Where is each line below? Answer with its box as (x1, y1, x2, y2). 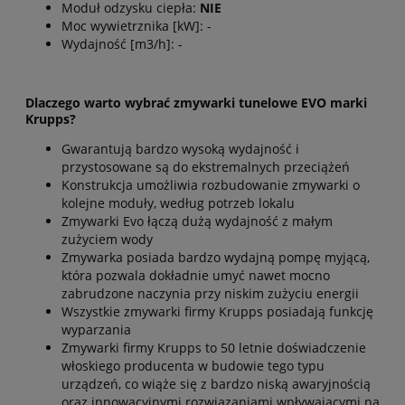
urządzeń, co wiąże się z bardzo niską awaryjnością (61, 375, 371, 393)
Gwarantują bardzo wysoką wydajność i (61, 140, 299, 158)
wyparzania (61, 321, 131, 339)
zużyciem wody (61, 231, 153, 249)
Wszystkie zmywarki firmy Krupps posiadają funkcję (61, 303, 373, 321)
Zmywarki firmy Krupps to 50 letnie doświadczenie (61, 339, 366, 357)
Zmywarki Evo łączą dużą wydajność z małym (61, 212, 333, 231)
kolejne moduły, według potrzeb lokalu (61, 194, 295, 212)
